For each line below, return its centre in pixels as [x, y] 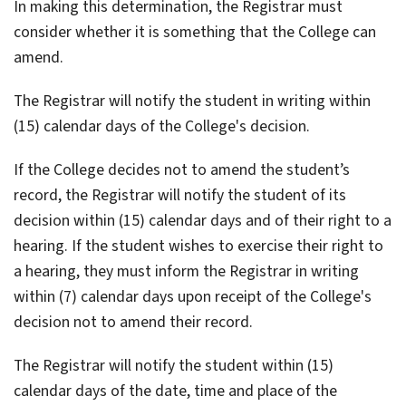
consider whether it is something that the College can [195, 33]
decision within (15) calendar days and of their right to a [203, 221]
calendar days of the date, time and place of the [175, 391]
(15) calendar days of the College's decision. [162, 127]
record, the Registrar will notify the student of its [180, 196]
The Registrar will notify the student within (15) [174, 366]
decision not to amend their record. [133, 323]
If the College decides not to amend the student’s [182, 170]
